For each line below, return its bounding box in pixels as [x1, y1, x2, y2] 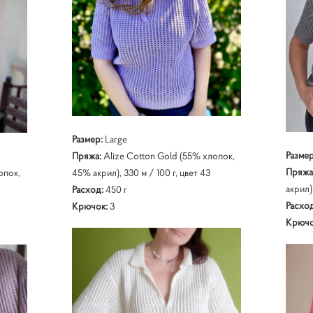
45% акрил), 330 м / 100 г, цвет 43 [71, 166, 210, 179]
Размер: [71, 132, 103, 145]
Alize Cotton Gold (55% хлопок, [103, 149, 235, 162]
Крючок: [71, 199, 108, 212]
